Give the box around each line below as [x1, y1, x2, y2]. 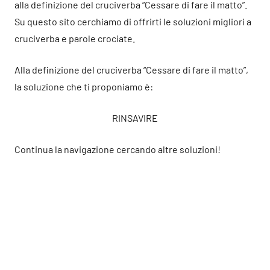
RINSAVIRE [112, 112, 158, 124]
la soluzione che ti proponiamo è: [14, 81, 153, 92]
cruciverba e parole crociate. [14, 33, 135, 44]
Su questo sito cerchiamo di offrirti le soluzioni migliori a [14, 16, 251, 27]
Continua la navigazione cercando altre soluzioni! [14, 143, 221, 155]
